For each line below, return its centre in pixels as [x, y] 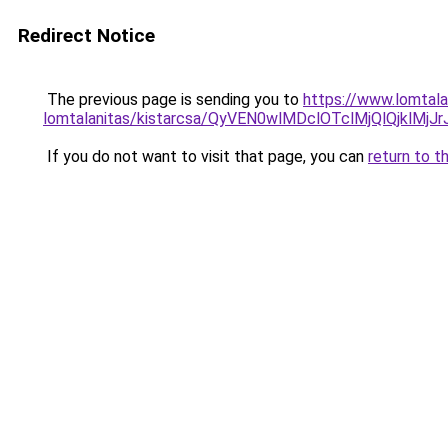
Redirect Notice [86, 35]
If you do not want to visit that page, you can [205, 156]
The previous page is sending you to [173, 99]
